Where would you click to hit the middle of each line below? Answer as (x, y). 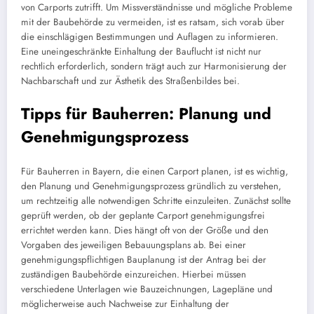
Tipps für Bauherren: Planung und (146, 113)
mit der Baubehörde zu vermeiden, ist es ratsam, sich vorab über (153, 22)
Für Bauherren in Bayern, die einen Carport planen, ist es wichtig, (155, 172)
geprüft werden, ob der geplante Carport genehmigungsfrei (143, 216)
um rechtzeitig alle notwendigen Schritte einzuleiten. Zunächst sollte (156, 201)
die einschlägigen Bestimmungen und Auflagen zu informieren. (150, 37)
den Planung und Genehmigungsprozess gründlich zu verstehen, (151, 186)
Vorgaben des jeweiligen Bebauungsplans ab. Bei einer (134, 245)
